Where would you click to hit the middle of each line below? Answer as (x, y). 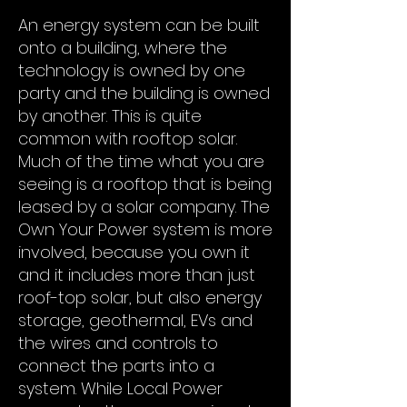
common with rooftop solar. (128, 139)
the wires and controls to (118, 343)
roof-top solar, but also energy (140, 298)
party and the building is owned (144, 93)
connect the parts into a (116, 366)
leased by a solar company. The (144, 207)
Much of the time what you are (141, 161)
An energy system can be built (139, 25)
